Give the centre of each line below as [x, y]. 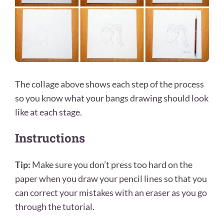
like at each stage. [49, 112]
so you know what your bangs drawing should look [112, 98]
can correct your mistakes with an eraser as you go [111, 193]
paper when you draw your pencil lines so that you [111, 179]
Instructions [50, 138]
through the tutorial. [55, 207]
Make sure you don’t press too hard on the [111, 165]
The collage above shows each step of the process [109, 84]
